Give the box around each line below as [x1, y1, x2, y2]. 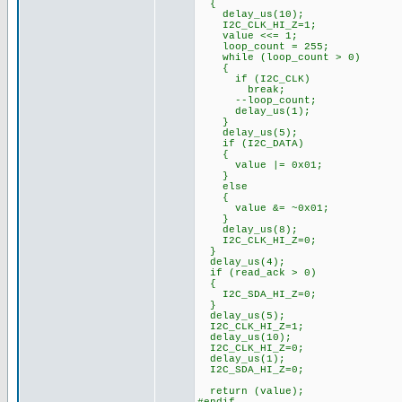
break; [197, 84, 285, 95]
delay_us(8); [197, 224, 298, 235]
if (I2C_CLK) [197, 74, 310, 84]
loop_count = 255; [197, 41, 329, 52]
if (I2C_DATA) [197, 138, 304, 149]
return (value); [197, 386, 304, 397]
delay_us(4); [197, 257, 285, 267]
